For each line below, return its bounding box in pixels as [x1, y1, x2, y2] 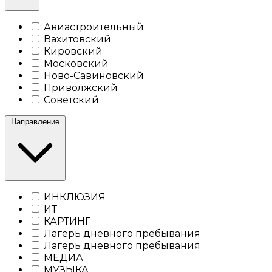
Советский [41, 93, 99, 106]
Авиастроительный [41, 21, 144, 33]
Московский [41, 57, 109, 69]
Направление [11, 117, 59, 126]
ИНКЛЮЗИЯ [41, 191, 106, 203]
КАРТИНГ [41, 215, 90, 227]
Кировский [41, 45, 103, 57]
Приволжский [41, 81, 118, 93]
